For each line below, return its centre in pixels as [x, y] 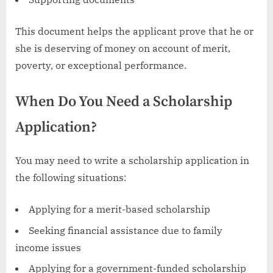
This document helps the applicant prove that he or [134, 31]
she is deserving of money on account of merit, [123, 48]
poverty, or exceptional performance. [101, 65]
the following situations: [71, 178]
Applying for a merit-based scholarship [119, 209]
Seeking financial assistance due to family [126, 230]
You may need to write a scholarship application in [132, 161]
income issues [48, 247]
